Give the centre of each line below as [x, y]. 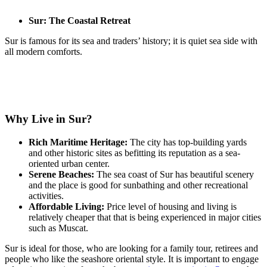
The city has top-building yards [188, 142]
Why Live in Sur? [49, 119]
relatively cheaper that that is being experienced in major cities [145, 218]
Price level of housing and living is [170, 207]
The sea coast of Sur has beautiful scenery [174, 175]
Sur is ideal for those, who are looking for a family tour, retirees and [131, 249]
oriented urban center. [69, 164]
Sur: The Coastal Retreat [80, 20]
